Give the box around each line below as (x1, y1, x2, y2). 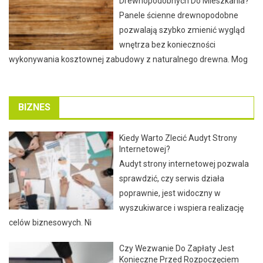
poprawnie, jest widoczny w (119, 188, 221, 198)
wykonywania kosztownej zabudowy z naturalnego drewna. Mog (9, 54, 248, 64)
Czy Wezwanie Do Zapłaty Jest (119, 243, 235, 253)
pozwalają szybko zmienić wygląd (119, 25, 245, 35)
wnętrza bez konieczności (119, 39, 216, 49)
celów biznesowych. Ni (9, 217, 92, 227)
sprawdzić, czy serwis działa (119, 173, 225, 183)
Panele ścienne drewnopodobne (119, 10, 239, 20)
